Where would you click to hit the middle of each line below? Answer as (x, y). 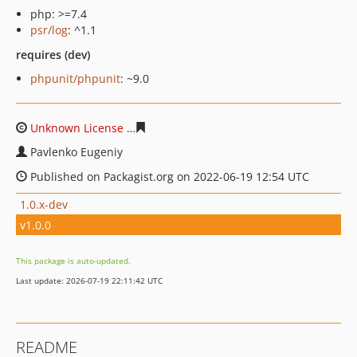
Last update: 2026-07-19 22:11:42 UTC (89, 280)
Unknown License (77, 128)
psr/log (49, 30)
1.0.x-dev (44, 204)
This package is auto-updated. (73, 261)
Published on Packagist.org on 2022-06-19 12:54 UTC (168, 177)
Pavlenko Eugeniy (76, 152)
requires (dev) (53, 55)
